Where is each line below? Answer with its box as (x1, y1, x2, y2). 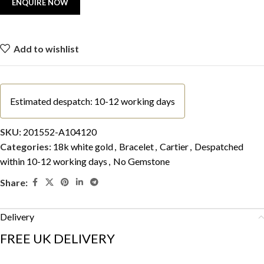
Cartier (160, 141, 189, 153)
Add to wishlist (14, 42, 80, 54)
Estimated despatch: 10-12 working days (10, 95, 175, 107)
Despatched (194, 141, 243, 153)
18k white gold (53, 141, 113, 153)
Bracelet (119, 141, 154, 153)
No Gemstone (113, 156, 170, 167)
